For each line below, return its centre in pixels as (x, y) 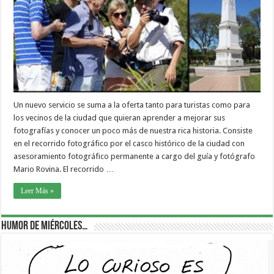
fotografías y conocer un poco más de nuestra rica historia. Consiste (133, 130)
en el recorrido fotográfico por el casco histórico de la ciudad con (129, 143)
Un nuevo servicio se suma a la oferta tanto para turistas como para (132, 105)
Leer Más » (38, 191)
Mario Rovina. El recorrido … (64, 169)
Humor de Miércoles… (45, 226)
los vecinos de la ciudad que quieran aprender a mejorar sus (120, 117)
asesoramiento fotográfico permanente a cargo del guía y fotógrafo (135, 156)
